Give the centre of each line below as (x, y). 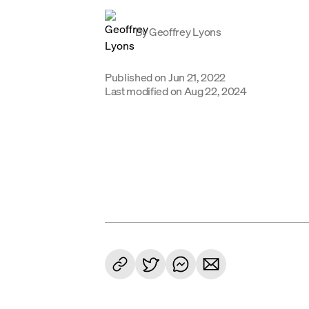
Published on (136, 77)
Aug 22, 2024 (215, 91)
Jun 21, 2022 (197, 77)
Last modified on (143, 91)
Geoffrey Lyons (185, 31)
